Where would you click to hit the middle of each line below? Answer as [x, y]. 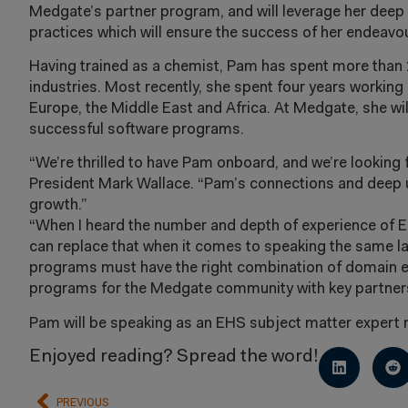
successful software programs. [137, 129]
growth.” [58, 206]
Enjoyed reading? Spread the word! [174, 357]
